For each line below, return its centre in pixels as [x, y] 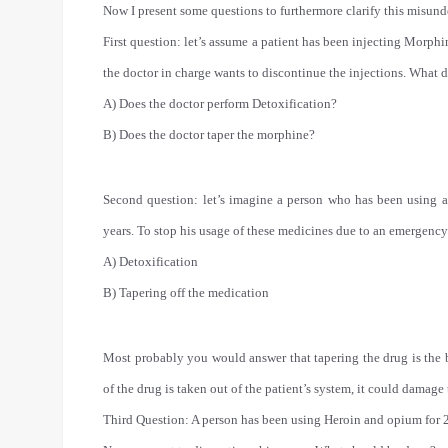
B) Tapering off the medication [186, 292]
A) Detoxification [150, 261]
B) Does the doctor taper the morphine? [209, 134]
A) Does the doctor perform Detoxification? [221, 103]
